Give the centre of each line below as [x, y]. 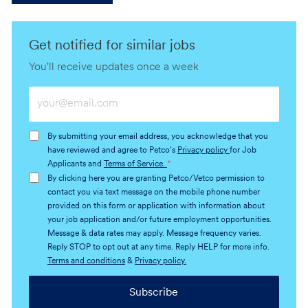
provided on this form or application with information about [156, 206]
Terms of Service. [135, 164]
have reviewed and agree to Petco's [112, 150]
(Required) [54, 143]
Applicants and [75, 164]
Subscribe [154, 293]
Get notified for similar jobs [112, 46]
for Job [243, 150]
